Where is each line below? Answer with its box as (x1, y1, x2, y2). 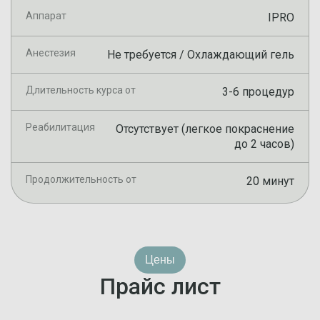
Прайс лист (99, 273, 221, 300)
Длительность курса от (26, 84, 136, 96)
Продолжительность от (26, 174, 136, 185)
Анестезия (26, 47, 76, 59)
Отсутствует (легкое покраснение (116, 122, 294, 136)
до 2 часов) (234, 137, 294, 151)
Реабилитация (26, 121, 95, 133)
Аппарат (26, 10, 66, 21)
